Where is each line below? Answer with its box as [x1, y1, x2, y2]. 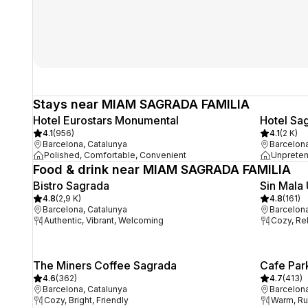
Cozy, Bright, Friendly [44, 295, 129, 305]
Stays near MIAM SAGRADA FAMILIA [33, 97, 250, 111]
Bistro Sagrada [33, 179, 109, 192]
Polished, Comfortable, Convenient [44, 150, 186, 160]
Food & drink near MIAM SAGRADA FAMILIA [33, 162, 291, 177]
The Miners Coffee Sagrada [33, 258, 177, 272]
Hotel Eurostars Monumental [33, 113, 179, 127]
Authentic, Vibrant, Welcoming [44, 215, 164, 225]
